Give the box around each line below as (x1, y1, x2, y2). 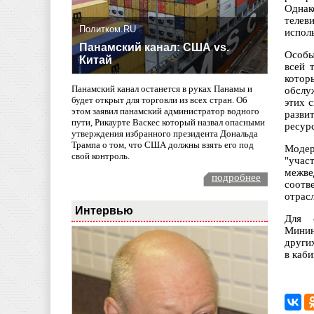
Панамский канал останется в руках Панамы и (71, 83, 252, 95)
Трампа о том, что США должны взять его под (71, 139, 254, 151)
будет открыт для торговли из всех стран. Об (71, 95, 247, 106)
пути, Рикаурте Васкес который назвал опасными (71, 117, 265, 128)
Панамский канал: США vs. (79, 41, 229, 54)
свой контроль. (71, 151, 130, 162)
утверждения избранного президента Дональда (71, 128, 258, 139)
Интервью (75, 203, 133, 217)
